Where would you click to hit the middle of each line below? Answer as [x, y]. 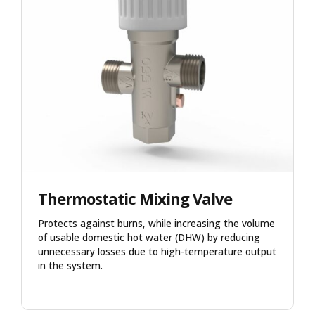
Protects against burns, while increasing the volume [156, 223]
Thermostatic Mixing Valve [135, 198]
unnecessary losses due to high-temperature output [157, 251]
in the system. [70, 265]
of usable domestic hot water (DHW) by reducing [149, 237]
